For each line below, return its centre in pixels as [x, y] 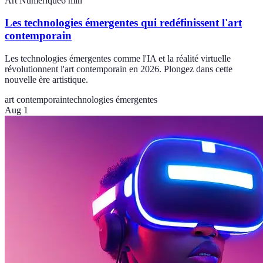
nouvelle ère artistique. [46, 80]
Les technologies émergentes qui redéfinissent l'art [123, 23]
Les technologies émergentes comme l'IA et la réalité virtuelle [118, 59]
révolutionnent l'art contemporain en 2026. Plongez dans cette [119, 69]
